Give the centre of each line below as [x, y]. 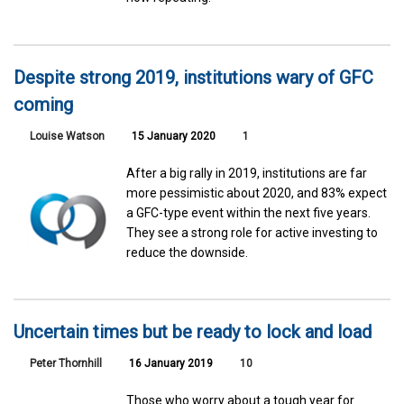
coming [43, 104]
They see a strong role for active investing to [252, 232]
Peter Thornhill [66, 364]
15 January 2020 [172, 136]
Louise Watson [67, 136]
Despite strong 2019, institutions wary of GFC [193, 77]
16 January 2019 [170, 364]
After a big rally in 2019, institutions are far [247, 173]
